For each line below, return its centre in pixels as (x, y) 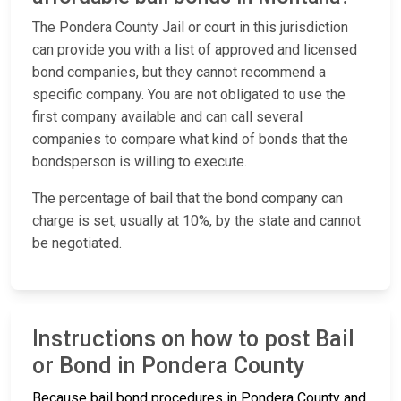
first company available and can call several (167, 117)
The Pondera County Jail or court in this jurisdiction (190, 28)
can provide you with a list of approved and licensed (195, 50)
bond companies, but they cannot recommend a (179, 73)
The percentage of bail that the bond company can (188, 199)
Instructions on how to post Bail (193, 339)
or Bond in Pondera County (168, 366)
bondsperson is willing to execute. (143, 162)
